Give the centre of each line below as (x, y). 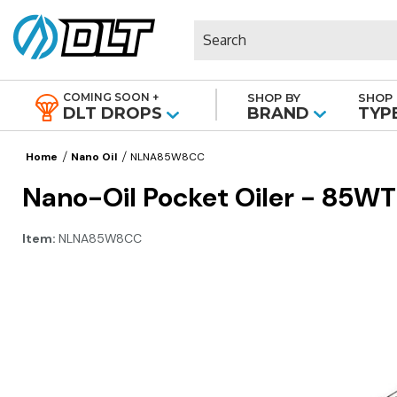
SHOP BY (274, 97)
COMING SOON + (110, 97)
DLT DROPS (112, 113)
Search (215, 29)
